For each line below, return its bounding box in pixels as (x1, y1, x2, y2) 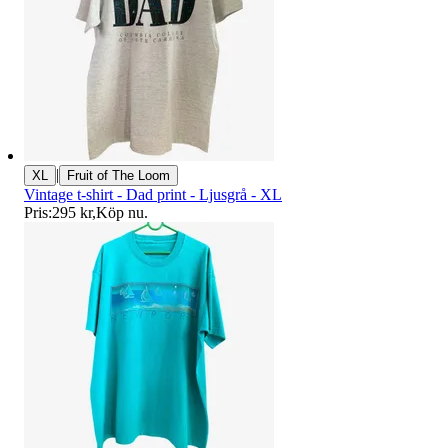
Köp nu (96, 204, 144, 222)
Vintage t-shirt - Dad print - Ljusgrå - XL (24, 186, 282, 204)
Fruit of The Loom (67, 168, 170, 184)
